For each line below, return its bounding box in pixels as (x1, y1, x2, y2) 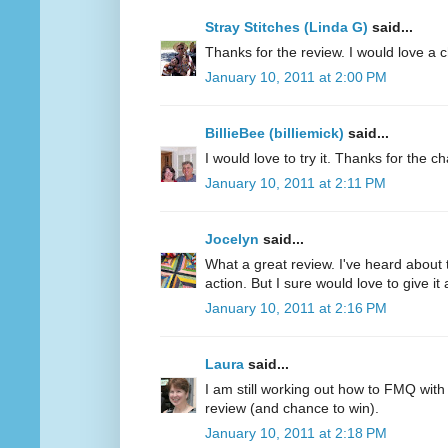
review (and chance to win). (205, 400, 379, 417)
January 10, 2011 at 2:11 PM (205, 175, 386, 192)
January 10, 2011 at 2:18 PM (205, 425, 387, 442)
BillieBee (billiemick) (205, 125, 344, 142)
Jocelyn (205, 231, 259, 248)
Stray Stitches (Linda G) (205, 19, 368, 36)
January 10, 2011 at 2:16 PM (205, 300, 387, 317)
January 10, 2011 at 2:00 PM (205, 69, 387, 86)
